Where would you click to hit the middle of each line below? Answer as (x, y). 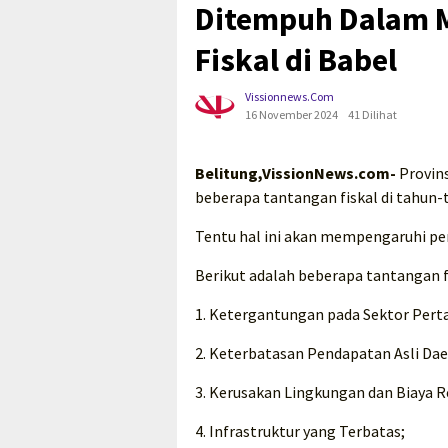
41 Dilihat (372, 115)
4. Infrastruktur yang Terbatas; (300, 431)
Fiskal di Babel (296, 60)
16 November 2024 (291, 115)
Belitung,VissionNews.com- (295, 173)
